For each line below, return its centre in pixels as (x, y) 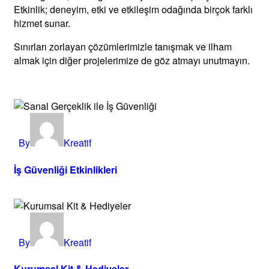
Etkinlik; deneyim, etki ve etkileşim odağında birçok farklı (133, 9)
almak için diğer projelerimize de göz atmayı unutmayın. (132, 60)
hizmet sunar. (42, 23)
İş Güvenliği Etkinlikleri (65, 169)
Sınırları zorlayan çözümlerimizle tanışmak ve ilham (123, 46)
